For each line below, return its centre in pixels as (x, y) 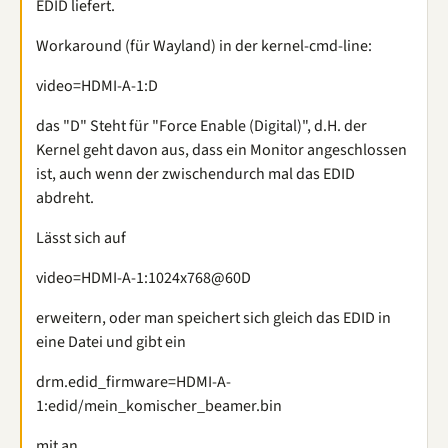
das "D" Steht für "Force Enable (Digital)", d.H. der (201, 126)
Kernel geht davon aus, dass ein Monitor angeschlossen (221, 150)
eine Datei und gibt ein (111, 342)
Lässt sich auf (81, 238)
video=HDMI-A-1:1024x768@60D (143, 278)
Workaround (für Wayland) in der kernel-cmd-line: (204, 46)
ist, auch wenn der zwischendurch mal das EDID (195, 174)
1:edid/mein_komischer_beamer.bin (159, 406)
